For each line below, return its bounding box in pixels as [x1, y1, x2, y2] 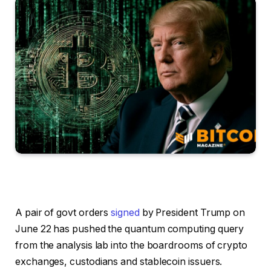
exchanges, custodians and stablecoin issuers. [15, 255, 225, 267]
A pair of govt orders [15, 206, 111, 218]
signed [111, 206, 140, 218]
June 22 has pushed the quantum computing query [15, 223, 244, 235]
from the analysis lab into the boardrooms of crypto [15, 239, 247, 251]
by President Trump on [139, 206, 246, 218]
